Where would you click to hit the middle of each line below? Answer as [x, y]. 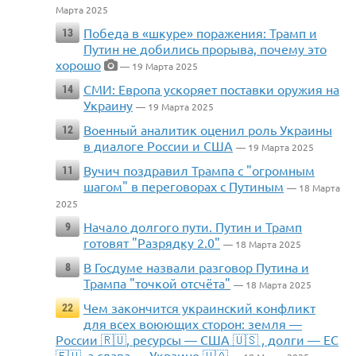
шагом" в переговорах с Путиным [184, 186]
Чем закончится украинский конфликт [199, 308]
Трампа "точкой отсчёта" [157, 283]
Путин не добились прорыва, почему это [205, 49]
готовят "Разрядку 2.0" [152, 243]
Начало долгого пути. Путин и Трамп [193, 227]
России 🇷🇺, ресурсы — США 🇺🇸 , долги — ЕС [197, 340]
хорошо [78, 65]
